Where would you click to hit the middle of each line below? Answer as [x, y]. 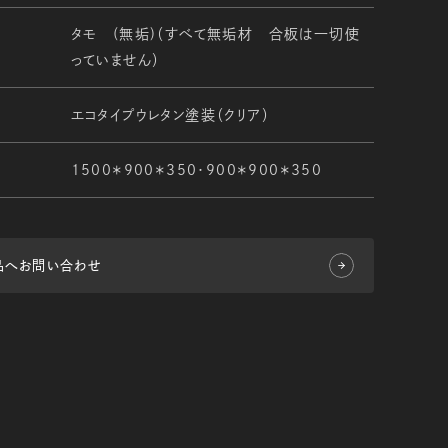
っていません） [115, 60]
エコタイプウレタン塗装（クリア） [170, 115]
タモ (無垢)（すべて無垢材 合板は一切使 [215, 34]
